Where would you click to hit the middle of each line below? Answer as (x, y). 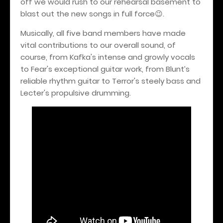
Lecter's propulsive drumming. (76, 93)
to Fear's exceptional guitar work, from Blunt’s (105, 69)
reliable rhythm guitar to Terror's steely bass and (111, 81)
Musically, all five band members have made (103, 33)
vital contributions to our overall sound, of (98, 45)
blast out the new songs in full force (88, 13)
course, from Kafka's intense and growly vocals (108, 57)
